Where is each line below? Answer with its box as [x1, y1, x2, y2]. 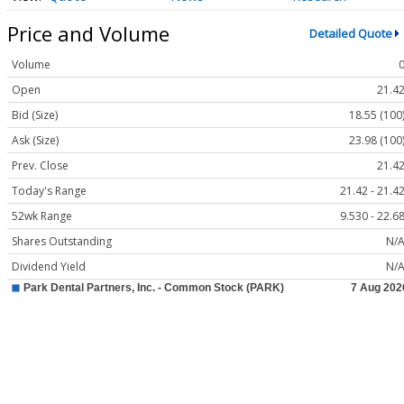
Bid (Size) [12, 107, 58, 124]
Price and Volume [7, 19, 170, 47]
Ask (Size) [12, 133, 59, 149]
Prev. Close [12, 158, 69, 174]
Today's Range [12, 183, 87, 199]
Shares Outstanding [12, 234, 112, 250]
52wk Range [12, 208, 72, 225]
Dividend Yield [12, 259, 86, 275]
